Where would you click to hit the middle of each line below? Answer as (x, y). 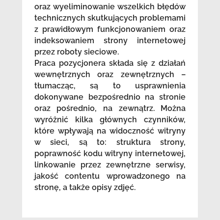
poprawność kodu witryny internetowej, (110, 154)
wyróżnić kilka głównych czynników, (110, 120)
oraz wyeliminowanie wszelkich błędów (110, 7)
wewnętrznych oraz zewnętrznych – (110, 75)
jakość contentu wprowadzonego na (110, 176)
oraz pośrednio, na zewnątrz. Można (110, 109)
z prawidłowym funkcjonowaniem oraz (110, 29)
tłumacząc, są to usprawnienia (110, 86)
